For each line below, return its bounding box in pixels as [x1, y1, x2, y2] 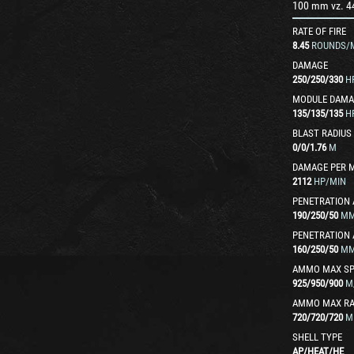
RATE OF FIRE [292, 25, 346, 37]
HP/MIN [314, 175, 346, 187]
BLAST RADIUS [292, 127, 352, 139]
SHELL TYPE [292, 331, 342, 343]
